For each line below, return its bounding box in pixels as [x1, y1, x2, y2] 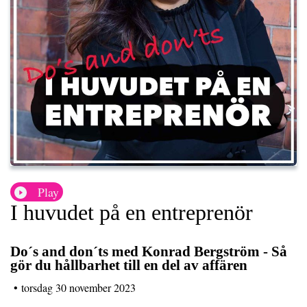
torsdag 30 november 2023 [21, 280, 136, 295]
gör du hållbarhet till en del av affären [10, 257, 247, 273]
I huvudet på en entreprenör [10, 200, 253, 225]
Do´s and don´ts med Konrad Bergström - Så [10, 243, 287, 260]
